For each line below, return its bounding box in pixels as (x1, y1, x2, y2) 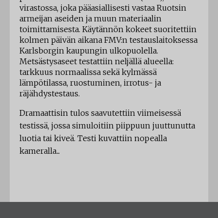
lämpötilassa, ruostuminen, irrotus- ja (19, 78, 161, 88)
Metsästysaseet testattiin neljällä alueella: (19, 56, 174, 66)
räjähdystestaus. (19, 89, 80, 98)
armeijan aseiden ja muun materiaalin (19, 14, 162, 23)
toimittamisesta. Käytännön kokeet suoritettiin (19, 24, 197, 34)
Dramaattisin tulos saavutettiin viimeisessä (19, 108, 181, 118)
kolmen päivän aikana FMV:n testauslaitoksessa (19, 35, 198, 45)
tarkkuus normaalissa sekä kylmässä (19, 67, 157, 77)
